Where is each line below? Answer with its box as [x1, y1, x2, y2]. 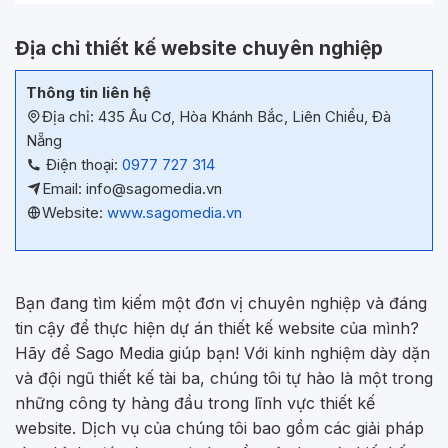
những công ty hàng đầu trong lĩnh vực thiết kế [15, 393, 375, 414]
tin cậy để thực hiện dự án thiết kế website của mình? [15, 318, 419, 339]
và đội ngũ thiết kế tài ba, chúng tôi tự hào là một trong [15, 368, 433, 389]
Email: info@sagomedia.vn [42, 179, 222, 199]
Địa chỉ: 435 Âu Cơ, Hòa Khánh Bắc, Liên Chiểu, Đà [42, 107, 391, 127]
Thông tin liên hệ [26, 83, 151, 103]
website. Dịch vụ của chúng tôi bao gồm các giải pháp [15, 418, 424, 439]
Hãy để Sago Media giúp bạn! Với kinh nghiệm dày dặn [15, 343, 430, 364]
